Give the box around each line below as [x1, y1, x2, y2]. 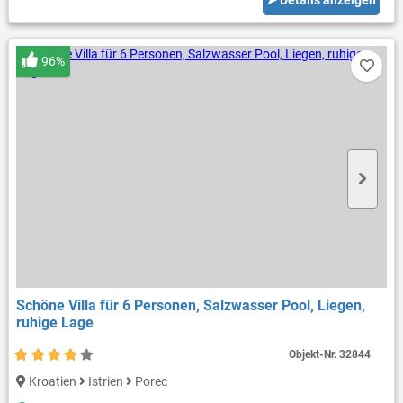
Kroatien [25, 373, 79, 389]
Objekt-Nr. [289, 347, 340, 361]
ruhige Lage [15, 313, 94, 331]
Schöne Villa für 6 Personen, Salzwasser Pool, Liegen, [15, 296, 365, 314]
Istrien [85, 373, 126, 389]
